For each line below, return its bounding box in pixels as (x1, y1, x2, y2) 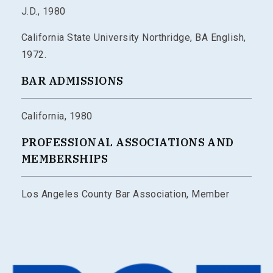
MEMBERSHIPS (21, 151, 108, 166)
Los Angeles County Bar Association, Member (21, 188, 230, 200)
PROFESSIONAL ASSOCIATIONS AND (21, 135, 234, 149)
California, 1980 (21, 110, 93, 122)
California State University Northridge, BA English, (21, 31, 246, 43)
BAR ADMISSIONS (21, 73, 124, 88)
